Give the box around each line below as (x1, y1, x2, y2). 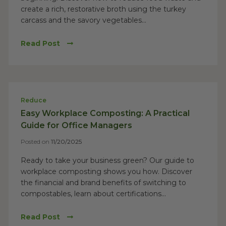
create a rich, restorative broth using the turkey (21, 5, 186, 14)
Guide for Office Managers (21, 121, 132, 130)
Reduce (21, 96, 46, 104)
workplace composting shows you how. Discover (21, 167, 192, 176)
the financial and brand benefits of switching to (21, 178, 186, 187)
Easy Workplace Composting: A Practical (21, 108, 190, 118)
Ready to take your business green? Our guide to (21, 156, 194, 165)
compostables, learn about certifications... (21, 189, 166, 198)
